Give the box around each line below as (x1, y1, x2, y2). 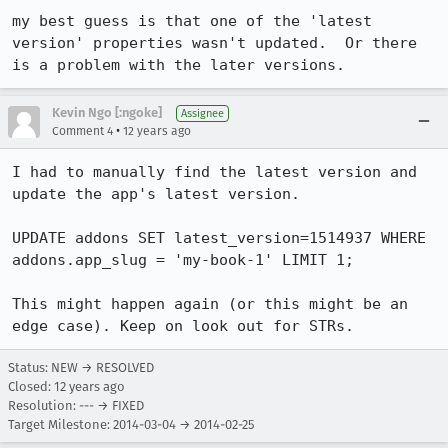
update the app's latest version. (12, 185, 300, 203)
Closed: (8, 379, 54, 394)
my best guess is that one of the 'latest (12, 12, 372, 30)
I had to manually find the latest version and (12, 163, 417, 181)
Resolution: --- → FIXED (8, 398, 144, 413)
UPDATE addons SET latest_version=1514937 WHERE (12, 229, 426, 247)
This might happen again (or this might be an (12, 295, 408, 313)
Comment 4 (52, 124, 113, 138)
